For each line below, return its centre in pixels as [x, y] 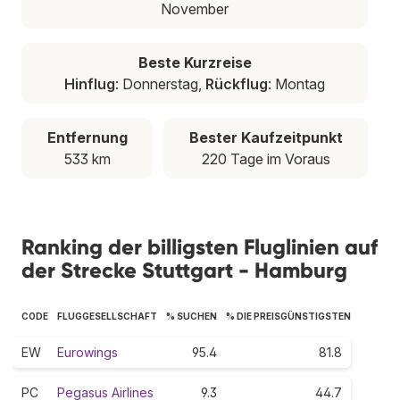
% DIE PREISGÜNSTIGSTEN [288, 316]
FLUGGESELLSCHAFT [107, 316]
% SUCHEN [192, 316]
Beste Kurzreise [195, 62]
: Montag [296, 83]
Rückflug [237, 83]
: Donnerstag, [160, 83]
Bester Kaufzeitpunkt [266, 137]
